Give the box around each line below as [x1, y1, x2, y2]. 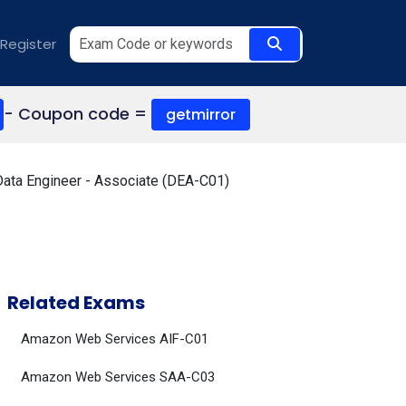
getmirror [165, 104, 236, 125]
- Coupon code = [3, 102, 151, 125]
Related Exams [7, 290, 145, 315]
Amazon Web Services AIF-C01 [21, 331, 208, 347]
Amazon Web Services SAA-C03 [21, 369, 215, 385]
